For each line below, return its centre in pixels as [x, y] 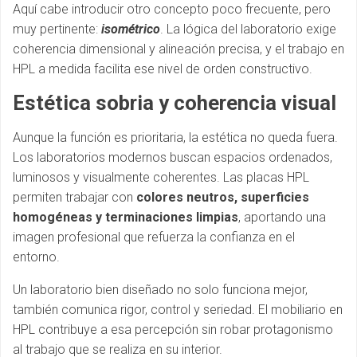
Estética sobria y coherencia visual [175, 103]
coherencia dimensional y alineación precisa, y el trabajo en [178, 49]
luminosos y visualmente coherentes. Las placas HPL [161, 177]
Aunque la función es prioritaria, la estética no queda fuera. [175, 137]
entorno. [36, 257]
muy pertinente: [57, 29]
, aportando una [282, 217]
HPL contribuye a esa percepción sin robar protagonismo [173, 330]
